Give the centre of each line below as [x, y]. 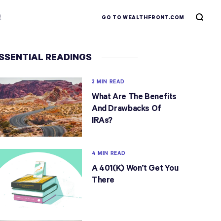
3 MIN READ [108, 82]
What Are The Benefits [134, 97]
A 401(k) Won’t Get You [135, 168]
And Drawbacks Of [126, 109]
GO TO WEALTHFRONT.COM [143, 18]
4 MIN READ [109, 153]
